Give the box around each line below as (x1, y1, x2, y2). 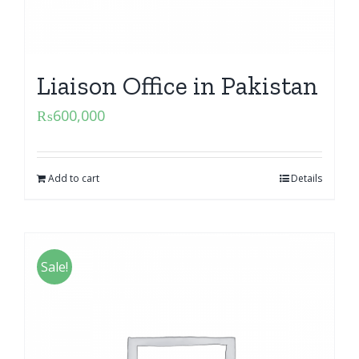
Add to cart (48, 171, 99, 185)
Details (291, 171, 322, 185)
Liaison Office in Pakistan (37, 71, 318, 101)
